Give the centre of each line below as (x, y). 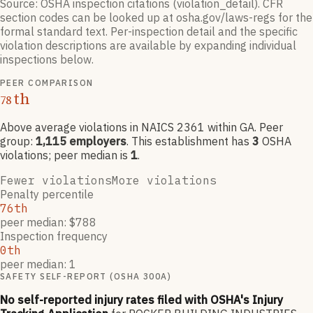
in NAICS (153, 128)
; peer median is (88, 155)
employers (96, 141)
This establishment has (190, 141)
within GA (230, 128)
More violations (164, 181)
